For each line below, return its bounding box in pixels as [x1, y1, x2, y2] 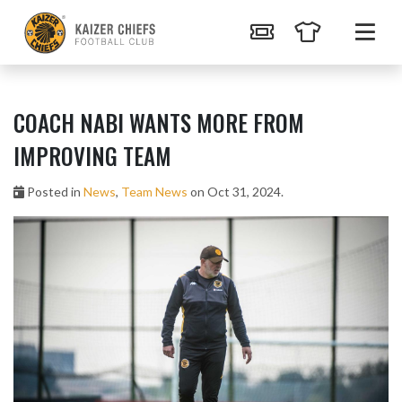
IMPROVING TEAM [13, 139, 171, 172]
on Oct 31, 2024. [188, 184, 284, 199]
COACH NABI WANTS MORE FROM [13, 106, 304, 139]
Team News [121, 184, 188, 199]
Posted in [24, 184, 83, 199]
